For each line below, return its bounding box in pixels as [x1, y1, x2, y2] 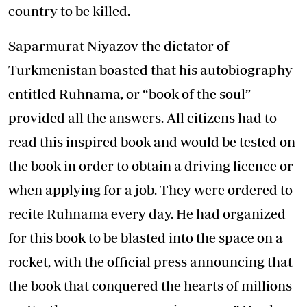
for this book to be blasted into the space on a [8, 229, 283, 245]
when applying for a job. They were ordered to [8, 181, 293, 197]
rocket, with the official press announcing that [8, 253, 293, 269]
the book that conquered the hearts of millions [8, 277, 292, 293]
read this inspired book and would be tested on [8, 133, 295, 149]
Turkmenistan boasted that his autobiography [8, 61, 293, 77]
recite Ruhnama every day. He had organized [8, 205, 286, 221]
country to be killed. [8, 2, 130, 19]
